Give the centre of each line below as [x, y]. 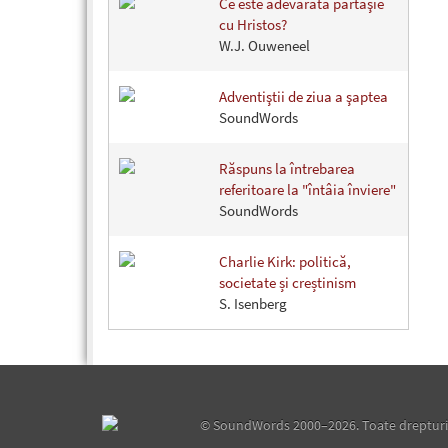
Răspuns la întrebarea [287, 168]
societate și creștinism [287, 282]
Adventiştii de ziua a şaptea [303, 96]
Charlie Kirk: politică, [285, 261]
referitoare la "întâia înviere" [307, 189]
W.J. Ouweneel [264, 45]
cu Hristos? [253, 24]
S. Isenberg [253, 303]
